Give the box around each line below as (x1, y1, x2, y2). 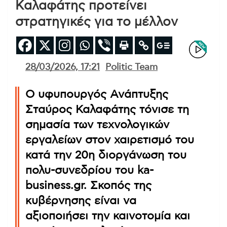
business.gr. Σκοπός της (25, 179, 152, 191)
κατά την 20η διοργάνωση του (25, 149, 186, 161)
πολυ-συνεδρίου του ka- (25, 164, 154, 176)
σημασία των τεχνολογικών (25, 119, 169, 130)
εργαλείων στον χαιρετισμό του (25, 134, 194, 145)
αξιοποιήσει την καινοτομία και (25, 210, 190, 221)
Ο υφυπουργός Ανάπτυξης (25, 88, 168, 100)
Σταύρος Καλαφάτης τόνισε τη (25, 103, 189, 115)
